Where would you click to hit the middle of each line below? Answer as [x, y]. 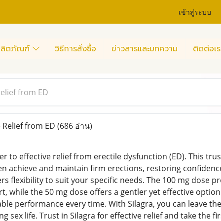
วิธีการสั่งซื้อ [75, 49]
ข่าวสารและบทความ [145, 49]
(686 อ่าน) [74, 126]
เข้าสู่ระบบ [195, 11]
